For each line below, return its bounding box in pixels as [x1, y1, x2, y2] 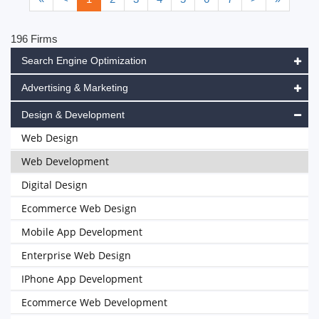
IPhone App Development [21, 272, 142, 286]
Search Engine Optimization [21, 55, 147, 66]
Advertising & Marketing [21, 82, 128, 93]
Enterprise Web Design [21, 249, 131, 262]
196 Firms [11, 33, 58, 45]
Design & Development [21, 109, 125, 120]
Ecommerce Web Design [21, 202, 137, 215]
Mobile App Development [21, 225, 142, 239]
